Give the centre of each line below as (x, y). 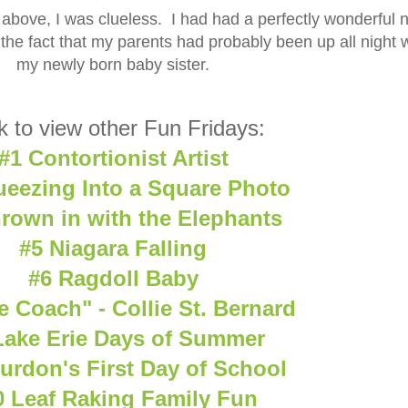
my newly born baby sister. (113, 65)
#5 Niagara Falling (113, 248)
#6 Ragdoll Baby (113, 278)
